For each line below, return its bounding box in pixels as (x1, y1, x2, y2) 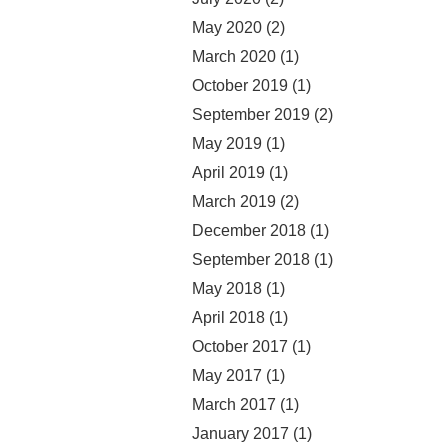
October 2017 (192, 337, 288, 355)
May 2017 (192, 366, 262, 384)
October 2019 (192, 76, 288, 94)
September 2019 (192, 105, 310, 123)
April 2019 (192, 163, 265, 181)
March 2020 (192, 47, 276, 65)
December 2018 (192, 221, 306, 239)
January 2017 (192, 424, 289, 442)
